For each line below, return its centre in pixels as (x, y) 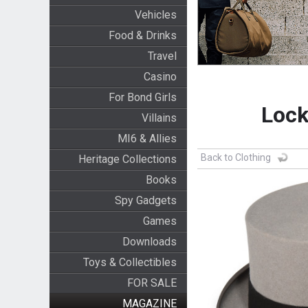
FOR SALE (152, 283)
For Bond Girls (142, 97)
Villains (159, 118)
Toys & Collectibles (130, 262)
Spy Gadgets (145, 200)
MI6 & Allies (147, 139)
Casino (160, 77)
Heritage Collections (127, 159)
